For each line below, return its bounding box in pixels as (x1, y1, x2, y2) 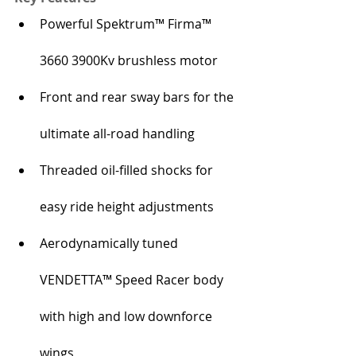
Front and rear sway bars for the (40, 88, 237, 106)
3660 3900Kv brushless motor (40, 52, 218, 70)
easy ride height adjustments (40, 198, 214, 216)
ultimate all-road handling (40, 125, 195, 143)
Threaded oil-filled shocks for (40, 161, 216, 180)
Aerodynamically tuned (40, 234, 181, 253)
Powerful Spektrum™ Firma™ (40, 15, 215, 33)
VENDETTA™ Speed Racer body (40, 271, 226, 289)
